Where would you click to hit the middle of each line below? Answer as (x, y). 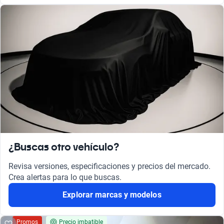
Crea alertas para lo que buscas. (65, 177)
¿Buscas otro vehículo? (64, 147)
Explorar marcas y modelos (112, 195)
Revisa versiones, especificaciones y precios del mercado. (109, 166)
